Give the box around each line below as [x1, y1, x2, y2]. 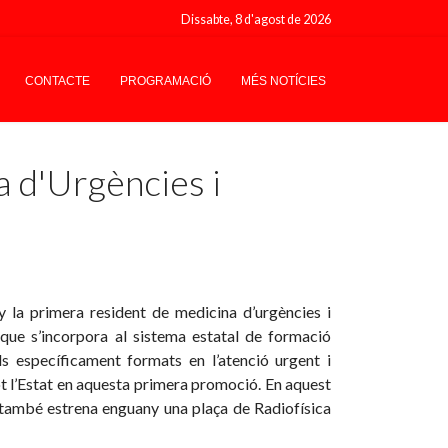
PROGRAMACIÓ [120, 74, 211, 89]
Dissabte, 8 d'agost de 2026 [181, 12, 331, 27]
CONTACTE [25, 74, 90, 89]
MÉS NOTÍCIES [241, 74, 326, 89]
